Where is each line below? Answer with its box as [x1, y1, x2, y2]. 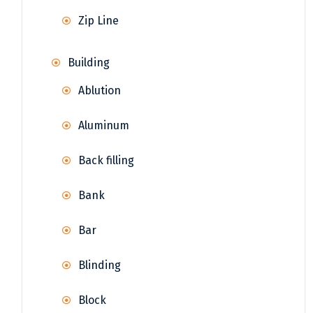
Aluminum [78, 119, 129, 133]
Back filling [78, 154, 134, 168]
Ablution [78, 84, 121, 98]
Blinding [78, 259, 121, 272]
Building [68, 56, 110, 70]
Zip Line [78, 14, 119, 28]
